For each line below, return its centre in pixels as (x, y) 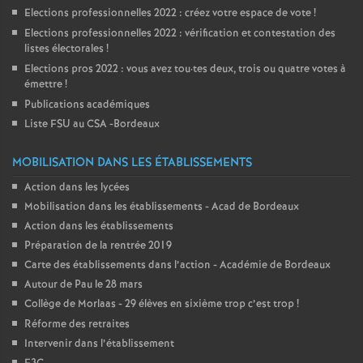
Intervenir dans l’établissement (99, 344)
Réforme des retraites (77, 325)
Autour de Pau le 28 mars (83, 285)
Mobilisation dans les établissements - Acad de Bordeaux (162, 207)
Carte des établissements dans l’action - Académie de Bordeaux (177, 265)
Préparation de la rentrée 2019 (98, 246)
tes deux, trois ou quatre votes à (269, 69)
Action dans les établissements (99, 226)
